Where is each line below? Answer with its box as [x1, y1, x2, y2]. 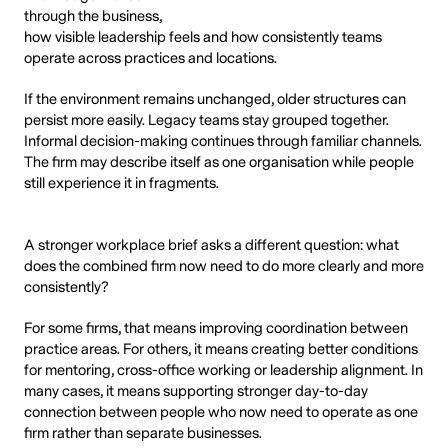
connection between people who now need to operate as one [24, 402, 418, 422]
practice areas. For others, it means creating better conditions [24, 339, 418, 359]
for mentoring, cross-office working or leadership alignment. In [24, 360, 423, 380]
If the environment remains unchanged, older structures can [24, 90, 406, 110]
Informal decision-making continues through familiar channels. [24, 132, 422, 152]
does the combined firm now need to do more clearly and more [24, 256, 424, 276]
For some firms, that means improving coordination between [24, 318, 408, 338]
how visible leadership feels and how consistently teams [24, 28, 382, 48]
